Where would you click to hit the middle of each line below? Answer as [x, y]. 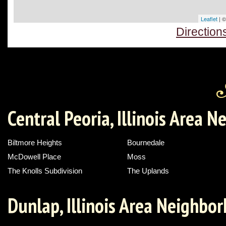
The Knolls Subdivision [45, 171]
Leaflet [209, 19]
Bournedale [146, 143]
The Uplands [148, 171]
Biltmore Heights [35, 143]
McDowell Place [34, 157]
